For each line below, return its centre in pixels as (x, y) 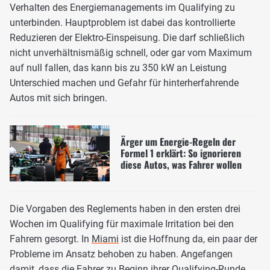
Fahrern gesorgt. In (51, 239)
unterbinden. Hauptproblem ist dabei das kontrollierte (122, 22)
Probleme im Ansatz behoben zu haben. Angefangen (121, 254)
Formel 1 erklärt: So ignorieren (181, 153)
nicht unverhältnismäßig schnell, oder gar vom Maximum (131, 52)
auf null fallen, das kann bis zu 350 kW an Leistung (118, 67)
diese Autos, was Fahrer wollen (181, 164)
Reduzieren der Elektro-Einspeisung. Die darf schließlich (127, 37)
